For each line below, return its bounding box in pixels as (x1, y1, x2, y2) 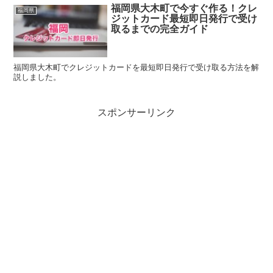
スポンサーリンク (97, 107, 175, 118)
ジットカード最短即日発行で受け (111, 13, 258, 24)
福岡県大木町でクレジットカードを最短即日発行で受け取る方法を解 (13, 63, 260, 73)
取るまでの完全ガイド (111, 24, 209, 34)
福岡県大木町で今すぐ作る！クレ (111, 3, 258, 13)
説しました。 (13, 73, 62, 82)
